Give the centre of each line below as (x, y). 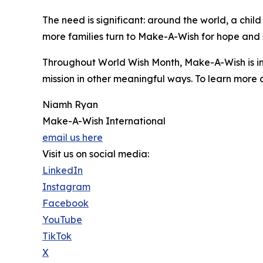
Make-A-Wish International (104, 121)
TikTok (57, 236)
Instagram (66, 187)
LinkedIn (63, 171)
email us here (73, 138)
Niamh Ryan (70, 105)
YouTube (62, 220)
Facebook (65, 203)
